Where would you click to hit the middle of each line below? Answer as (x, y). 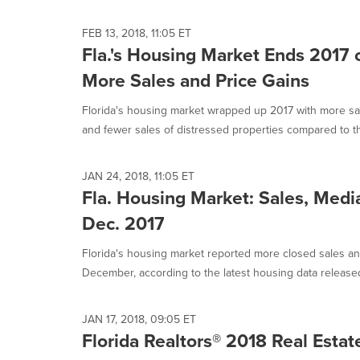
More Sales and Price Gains (196, 80)
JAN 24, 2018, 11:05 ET (138, 176)
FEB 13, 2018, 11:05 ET (137, 33)
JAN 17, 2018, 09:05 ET (139, 319)
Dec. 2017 (123, 223)
